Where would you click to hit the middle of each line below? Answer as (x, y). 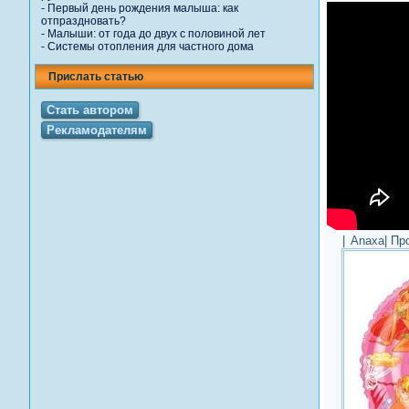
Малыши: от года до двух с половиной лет (157, 34)
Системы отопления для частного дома (151, 47)
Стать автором (90, 110)
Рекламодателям (97, 130)
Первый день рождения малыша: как (143, 8)
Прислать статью (96, 77)
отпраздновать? (84, 21)
